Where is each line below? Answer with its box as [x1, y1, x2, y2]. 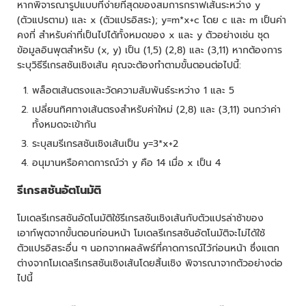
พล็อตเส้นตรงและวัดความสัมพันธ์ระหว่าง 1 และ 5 [32, 83, 234, 98]
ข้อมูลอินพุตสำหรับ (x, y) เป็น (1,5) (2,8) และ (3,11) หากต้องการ [17, 42, 282, 57]
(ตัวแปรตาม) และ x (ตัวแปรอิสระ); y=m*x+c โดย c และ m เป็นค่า [17, 12, 286, 27]
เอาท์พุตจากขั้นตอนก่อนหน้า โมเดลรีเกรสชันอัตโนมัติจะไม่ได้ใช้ [17, 225, 265, 240]
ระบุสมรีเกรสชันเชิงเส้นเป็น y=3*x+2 [32, 136, 178, 151]
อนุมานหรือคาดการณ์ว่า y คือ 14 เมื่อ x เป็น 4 [32, 155, 221, 170]
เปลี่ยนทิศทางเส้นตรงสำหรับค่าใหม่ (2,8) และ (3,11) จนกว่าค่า [32, 102, 281, 117]
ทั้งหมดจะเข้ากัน [32, 117, 96, 132]
